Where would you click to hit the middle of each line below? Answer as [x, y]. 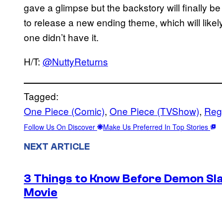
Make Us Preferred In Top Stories [157, 127]
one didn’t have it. [61, 37]
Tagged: [41, 96]
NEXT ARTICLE [57, 146]
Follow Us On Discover [60, 127]
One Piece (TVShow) [154, 111]
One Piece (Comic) [64, 111]
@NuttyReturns [75, 61]
